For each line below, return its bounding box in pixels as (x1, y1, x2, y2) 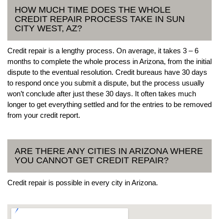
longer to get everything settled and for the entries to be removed (7, 100, 212, 109)
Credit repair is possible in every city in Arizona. (7, 178, 158, 187)
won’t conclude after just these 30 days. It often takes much (7, 89, 196, 98)
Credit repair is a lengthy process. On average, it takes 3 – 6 (7, 46, 198, 55)
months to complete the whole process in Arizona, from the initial (7, 57, 212, 66)
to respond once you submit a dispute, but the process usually (7, 78, 204, 87)
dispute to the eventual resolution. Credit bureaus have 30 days (7, 67, 207, 76)
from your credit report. (7, 110, 80, 119)
